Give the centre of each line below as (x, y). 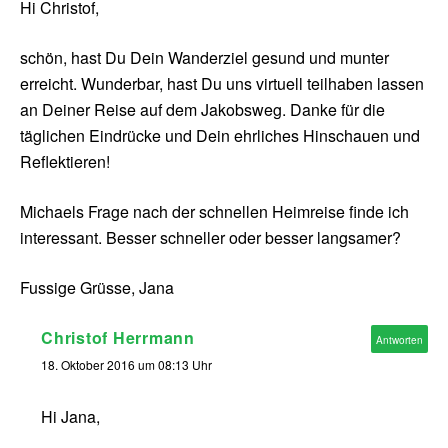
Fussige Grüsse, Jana (97, 288)
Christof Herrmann (118, 338)
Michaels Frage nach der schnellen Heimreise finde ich (214, 212)
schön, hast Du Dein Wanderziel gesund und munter (204, 58)
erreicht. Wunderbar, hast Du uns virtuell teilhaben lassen (222, 84)
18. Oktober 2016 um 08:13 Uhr (126, 365)
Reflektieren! (65, 162)
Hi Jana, (70, 417)
